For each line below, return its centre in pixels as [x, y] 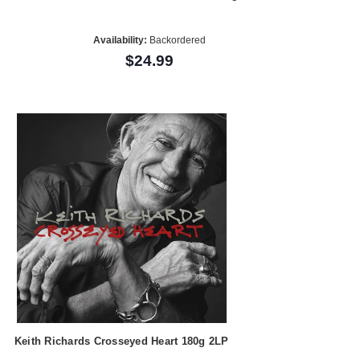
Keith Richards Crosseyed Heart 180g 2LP [121, 342]
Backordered [176, 41]
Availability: [120, 41]
